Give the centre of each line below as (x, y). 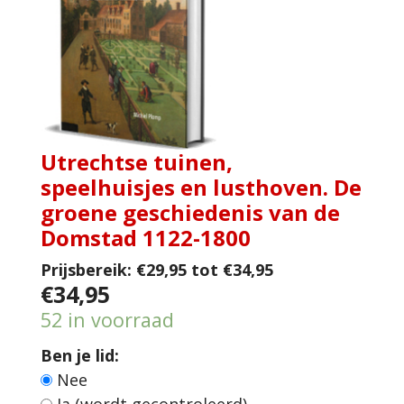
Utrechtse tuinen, (137, 162)
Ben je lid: (80, 356)
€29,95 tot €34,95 (205, 270)
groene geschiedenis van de (190, 213)
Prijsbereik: (86, 270)
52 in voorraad (107, 320)
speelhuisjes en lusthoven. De (201, 188)
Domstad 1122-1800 (146, 238)
